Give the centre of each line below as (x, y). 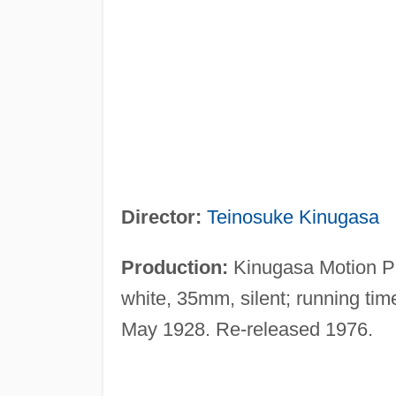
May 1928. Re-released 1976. (247, 329)
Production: (174, 267)
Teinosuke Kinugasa (293, 217)
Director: (161, 217)
